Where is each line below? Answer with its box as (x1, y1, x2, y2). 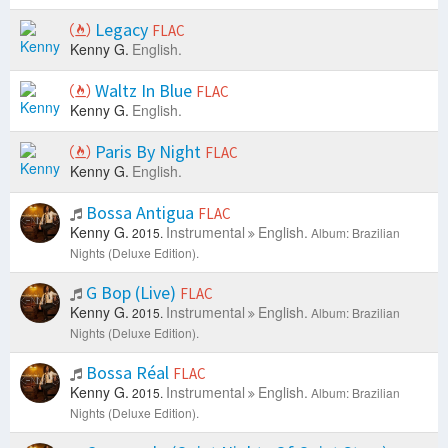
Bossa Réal (82, 361, 173, 385)
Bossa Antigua (82, 201, 198, 225)
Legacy (91, 18, 152, 42)
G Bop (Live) (82, 281, 180, 305)
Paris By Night (91, 140, 205, 164)
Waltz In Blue (91, 79, 196, 103)
